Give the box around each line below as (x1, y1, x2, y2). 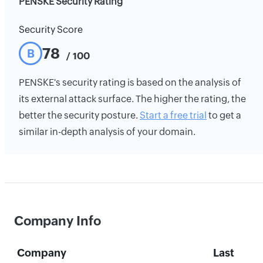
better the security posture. (19, 110, 140, 121)
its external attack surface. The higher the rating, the (19, 93, 246, 104)
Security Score (19, 24, 83, 35)
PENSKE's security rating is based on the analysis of (19, 77, 241, 88)
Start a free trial (140, 110, 207, 121)
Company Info (14, 214, 101, 228)
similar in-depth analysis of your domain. (19, 126, 195, 137)
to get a (207, 110, 241, 121)
